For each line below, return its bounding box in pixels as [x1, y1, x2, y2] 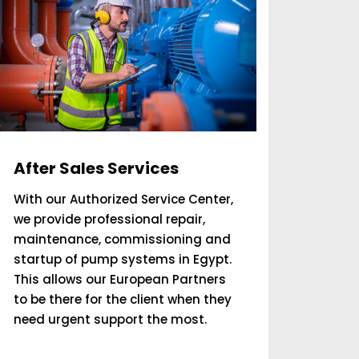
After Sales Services [14, 157, 179, 179]
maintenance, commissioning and [14, 231, 232, 248]
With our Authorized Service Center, [14, 191, 234, 208]
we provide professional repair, [14, 211, 206, 228]
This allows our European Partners [14, 271, 227, 288]
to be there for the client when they [14, 291, 232, 308]
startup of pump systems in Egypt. [14, 251, 232, 268]
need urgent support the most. [14, 311, 208, 328]
